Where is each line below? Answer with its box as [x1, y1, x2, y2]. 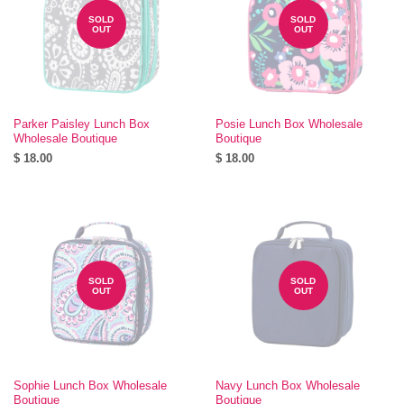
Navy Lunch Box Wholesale [216, 378, 360, 392]
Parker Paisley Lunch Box [14, 116, 150, 131]
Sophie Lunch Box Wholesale [14, 378, 167, 392]
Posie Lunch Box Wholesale [216, 116, 363, 131]
